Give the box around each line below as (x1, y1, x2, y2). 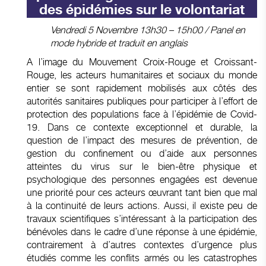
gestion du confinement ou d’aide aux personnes (27, 147, 257, 159)
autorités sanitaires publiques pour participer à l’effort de (27, 95, 257, 107)
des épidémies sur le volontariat (39, 2, 245, 17)
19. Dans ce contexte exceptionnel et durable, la (27, 121, 257, 133)
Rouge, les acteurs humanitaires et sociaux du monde (27, 69, 257, 81)
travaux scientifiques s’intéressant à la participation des (27, 213, 257, 224)
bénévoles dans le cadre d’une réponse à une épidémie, (27, 226, 257, 237)
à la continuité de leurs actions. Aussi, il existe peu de (27, 199, 257, 211)
